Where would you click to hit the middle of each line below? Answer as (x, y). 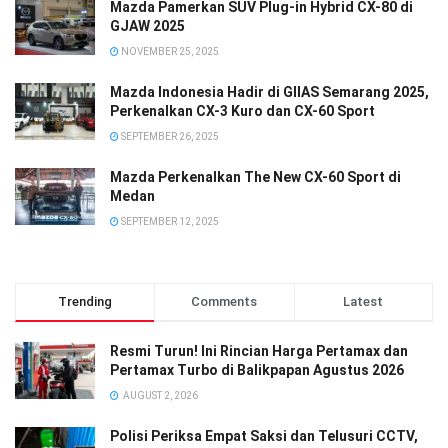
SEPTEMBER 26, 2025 (169, 136)
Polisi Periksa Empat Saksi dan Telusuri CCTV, (264, 435)
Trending (85, 301)
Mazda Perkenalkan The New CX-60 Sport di (255, 176)
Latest (363, 301)
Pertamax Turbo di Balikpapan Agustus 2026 (257, 369)
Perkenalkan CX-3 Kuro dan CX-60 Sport (242, 110)
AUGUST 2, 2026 (159, 395)
